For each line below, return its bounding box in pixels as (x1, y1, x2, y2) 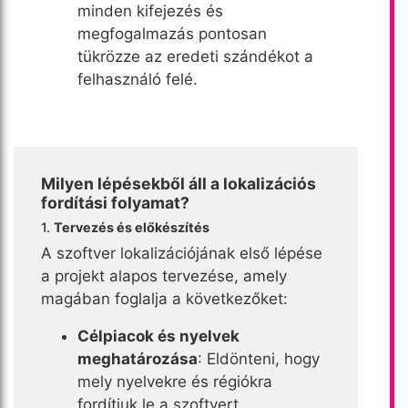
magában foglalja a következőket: (41, 289, 288, 308)
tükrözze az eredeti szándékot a (77, 46, 313, 66)
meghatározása (77, 349, 198, 368)
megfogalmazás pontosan (77, 24, 267, 43)
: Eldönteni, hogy (198, 349, 320, 368)
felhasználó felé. (77, 69, 198, 88)
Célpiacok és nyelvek (77, 326, 240, 345)
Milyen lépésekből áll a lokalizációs (41, 173, 316, 193)
